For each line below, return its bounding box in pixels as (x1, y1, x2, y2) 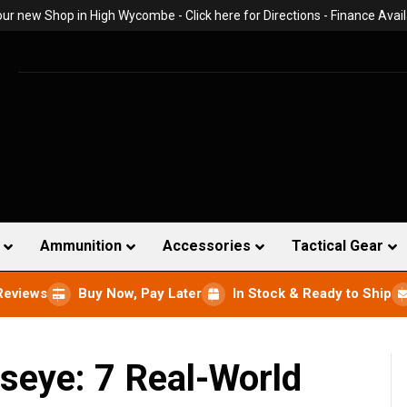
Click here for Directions (184, 8, 321, 23)
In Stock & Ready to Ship (233, 285, 392, 303)
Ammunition (40, 237, 122, 254)
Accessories (163, 237, 251, 254)
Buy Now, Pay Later (78, 285, 202, 303)
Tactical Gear (292, 237, 383, 254)
